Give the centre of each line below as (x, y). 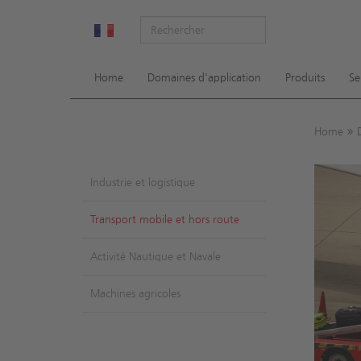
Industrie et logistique (143, 182)
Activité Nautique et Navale (156, 256)
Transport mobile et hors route (165, 219)
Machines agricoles (135, 293)
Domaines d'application (204, 78)
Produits (305, 78)
